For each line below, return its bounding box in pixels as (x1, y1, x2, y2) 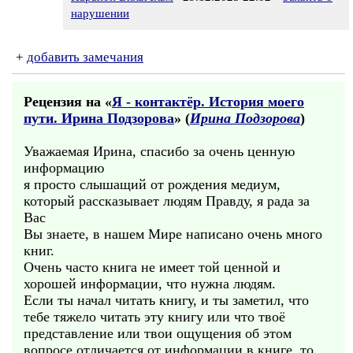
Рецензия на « (24, 94, 112, 110)
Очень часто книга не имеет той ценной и (24, 259, 281, 275)
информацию (24, 160, 104, 176)
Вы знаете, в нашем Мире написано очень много (24, 226, 322, 242)
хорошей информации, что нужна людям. (24, 276, 276, 292)
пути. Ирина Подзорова (24, 110, 174, 126)
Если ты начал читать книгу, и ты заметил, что (24, 292, 309, 308)
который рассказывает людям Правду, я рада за (24, 193, 310, 209)
